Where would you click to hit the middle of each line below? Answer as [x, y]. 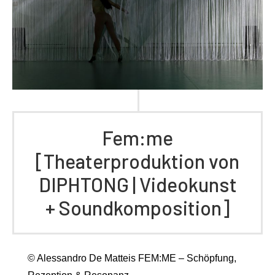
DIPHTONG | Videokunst [137, 184]
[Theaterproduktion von [137, 161]
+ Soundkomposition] [137, 208]
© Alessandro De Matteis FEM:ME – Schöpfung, [132, 258]
